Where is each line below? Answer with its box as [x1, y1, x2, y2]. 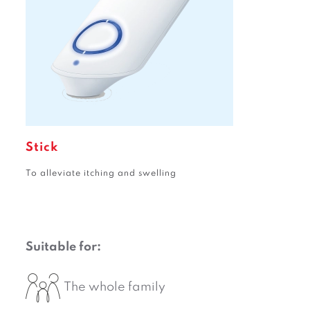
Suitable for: [26, 241, 102, 253]
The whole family [64, 281, 166, 293]
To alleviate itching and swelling [26, 170, 177, 178]
